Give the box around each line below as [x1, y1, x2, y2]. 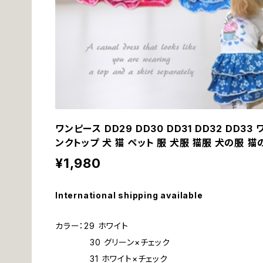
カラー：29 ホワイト [55, 221, 129, 231]
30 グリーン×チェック [55, 237, 170, 247]
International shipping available [55, 190, 203, 200]
